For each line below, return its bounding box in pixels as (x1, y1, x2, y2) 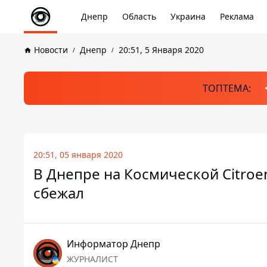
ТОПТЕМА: (202, 82, 251, 95)
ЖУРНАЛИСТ (67, 253, 118, 265)
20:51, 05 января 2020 (33, 149, 123, 160)
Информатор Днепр (67, 237, 160, 250)
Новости (34, 44, 68, 55)
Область (122, 11, 156, 22)
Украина (170, 11, 206, 22)
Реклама (220, 11, 254, 22)
